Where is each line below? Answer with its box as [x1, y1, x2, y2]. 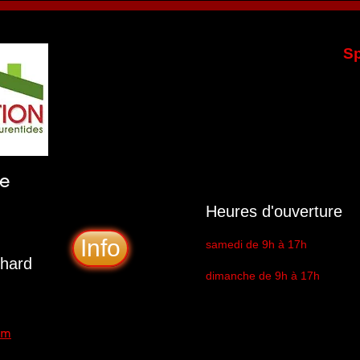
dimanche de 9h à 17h [206, 269, 320, 282]
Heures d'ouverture [206, 202, 342, 220]
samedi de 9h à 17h [206, 238, 307, 251]
